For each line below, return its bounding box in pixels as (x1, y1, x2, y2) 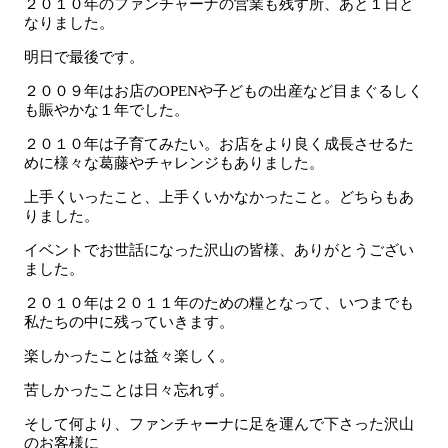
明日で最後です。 (24, 48, 144, 65)
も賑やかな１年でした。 (24, 101, 189, 118)
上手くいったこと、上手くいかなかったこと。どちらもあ (24, 188, 414, 205)
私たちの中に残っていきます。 (24, 313, 234, 330)
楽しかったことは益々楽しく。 (24, 347, 234, 364)
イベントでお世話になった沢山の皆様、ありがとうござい (24, 241, 414, 258)
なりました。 (24, 14, 114, 31)
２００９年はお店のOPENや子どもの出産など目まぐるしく (24, 82, 423, 99)
